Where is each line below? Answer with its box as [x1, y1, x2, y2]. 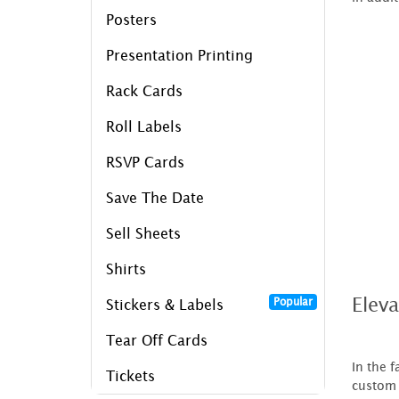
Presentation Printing [106, 46, 253, 63]
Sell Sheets [106, 224, 181, 241]
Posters [106, 11, 157, 28]
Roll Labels [106, 118, 182, 134]
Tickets [106, 367, 155, 384]
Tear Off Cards [106, 331, 208, 348]
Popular [273, 294, 313, 308]
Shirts [106, 260, 146, 277]
